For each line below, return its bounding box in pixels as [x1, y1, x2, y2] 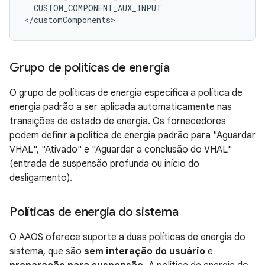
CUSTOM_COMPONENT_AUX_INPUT [34, 2, 161, 14]
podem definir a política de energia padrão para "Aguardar [9, 130, 256, 142]
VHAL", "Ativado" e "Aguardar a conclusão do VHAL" [9, 144, 232, 156]
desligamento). [9, 172, 72, 185]
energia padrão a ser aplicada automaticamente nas [9, 101, 232, 114]
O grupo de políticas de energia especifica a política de [9, 87, 243, 99]
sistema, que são [9, 245, 84, 258]
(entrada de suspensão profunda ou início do [9, 158, 199, 170]
